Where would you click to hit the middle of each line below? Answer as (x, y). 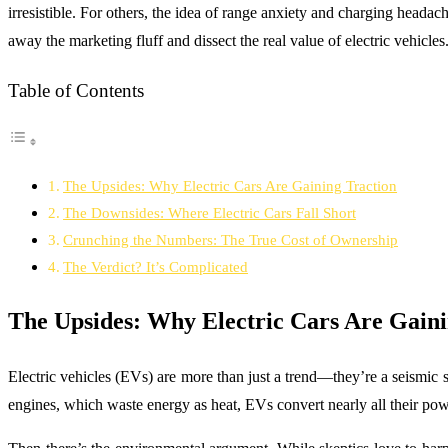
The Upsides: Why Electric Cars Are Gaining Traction (230, 186)
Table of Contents (76, 90)
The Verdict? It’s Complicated (156, 267)
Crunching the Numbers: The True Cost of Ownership (231, 240)
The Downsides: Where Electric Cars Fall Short (210, 213)
